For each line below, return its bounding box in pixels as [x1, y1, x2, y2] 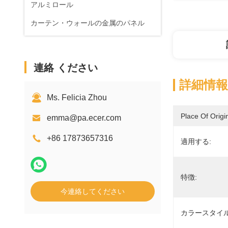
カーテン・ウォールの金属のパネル [31, 19, 145, 27]
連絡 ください [34, 62, 98, 73]
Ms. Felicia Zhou [47, 93, 107, 102]
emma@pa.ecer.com [47, 113, 121, 122]
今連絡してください [61, 187, 125, 195]
